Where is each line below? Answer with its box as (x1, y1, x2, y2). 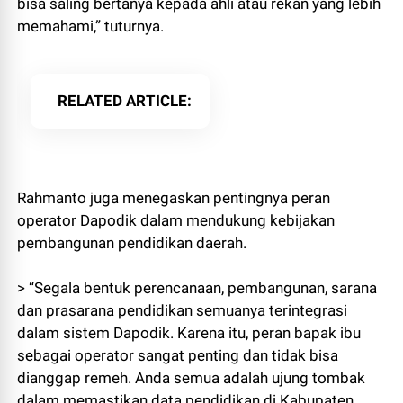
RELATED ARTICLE (58, 92, 188, 111)
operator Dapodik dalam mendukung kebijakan (17, 211, 336, 230)
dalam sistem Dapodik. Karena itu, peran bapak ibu (17, 324, 362, 343)
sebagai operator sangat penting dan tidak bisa (17, 346, 339, 365)
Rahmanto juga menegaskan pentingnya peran (17, 189, 331, 208)
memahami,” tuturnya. (17, 17, 165, 36)
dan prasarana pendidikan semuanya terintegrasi (17, 301, 348, 320)
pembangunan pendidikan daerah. (17, 234, 247, 253)
